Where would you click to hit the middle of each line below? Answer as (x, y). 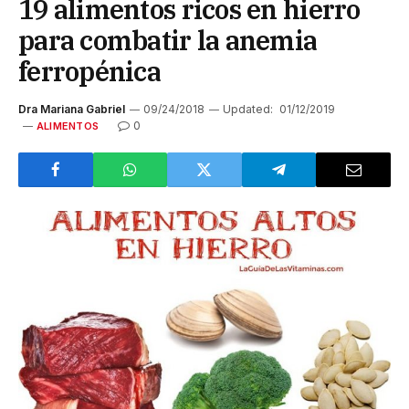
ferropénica (90, 71)
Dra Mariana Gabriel (72, 109)
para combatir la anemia (168, 40)
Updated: (248, 109)
